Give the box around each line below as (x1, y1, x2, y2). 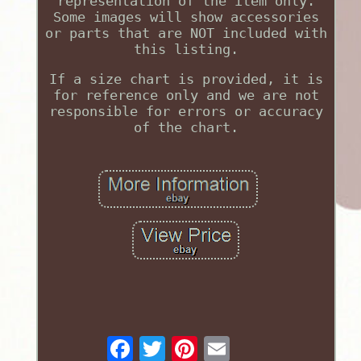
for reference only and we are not (52, 87, 319, 104)
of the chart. (133, 119, 239, 136)
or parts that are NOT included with (44, 25, 327, 42)
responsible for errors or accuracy (48, 103, 323, 120)
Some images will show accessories (52, 9, 319, 26)
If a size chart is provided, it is (48, 71, 323, 88)
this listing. (133, 41, 239, 58)
